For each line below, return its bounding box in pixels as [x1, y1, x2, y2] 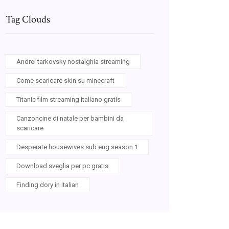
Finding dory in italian [16, 181, 79, 189]
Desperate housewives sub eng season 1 [16, 143, 138, 151]
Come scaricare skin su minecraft [16, 77, 114, 84]
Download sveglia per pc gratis [16, 162, 108, 170]
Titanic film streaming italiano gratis [16, 96, 121, 103]
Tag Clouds [6, 13, 50, 26]
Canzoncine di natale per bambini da [16, 114, 124, 122]
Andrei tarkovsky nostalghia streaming [16, 58, 130, 65]
